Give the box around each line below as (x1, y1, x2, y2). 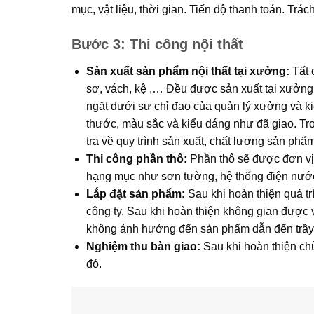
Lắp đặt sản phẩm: (86, 187, 185, 200)
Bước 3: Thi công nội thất (71, 36, 243, 52)
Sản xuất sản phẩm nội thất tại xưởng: (86, 64, 289, 77)
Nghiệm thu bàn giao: (86, 240, 200, 252)
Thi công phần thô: (86, 152, 187, 165)
